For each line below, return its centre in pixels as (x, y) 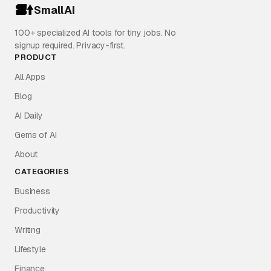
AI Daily (29, 116)
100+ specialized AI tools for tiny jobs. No (96, 33)
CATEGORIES (42, 171)
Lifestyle (30, 249)
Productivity (38, 211)
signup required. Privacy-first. (70, 45)
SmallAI (54, 10)
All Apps (30, 77)
